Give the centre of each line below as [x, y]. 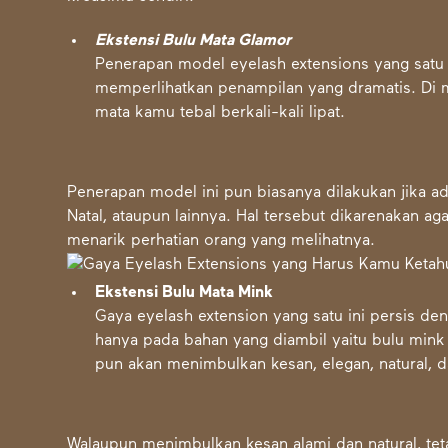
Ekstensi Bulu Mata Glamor [193, 41]
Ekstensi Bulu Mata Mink [184, 293]
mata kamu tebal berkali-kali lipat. [220, 113]
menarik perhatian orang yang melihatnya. [221, 241]
